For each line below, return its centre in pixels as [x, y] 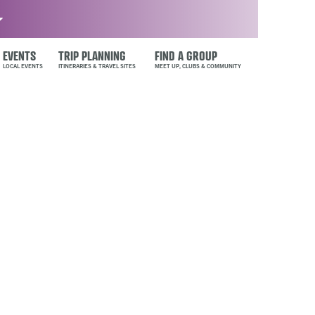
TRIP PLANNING [92, 56]
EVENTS [19, 56]
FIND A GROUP [186, 56]
